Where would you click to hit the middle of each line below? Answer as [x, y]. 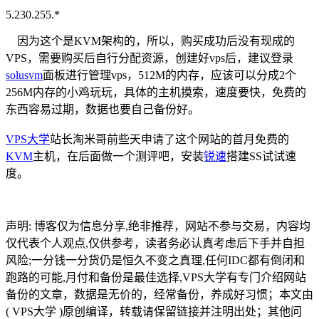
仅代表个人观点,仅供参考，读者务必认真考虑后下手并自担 [155, 243]
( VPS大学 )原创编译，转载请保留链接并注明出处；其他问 [154, 311]
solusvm [24, 75]
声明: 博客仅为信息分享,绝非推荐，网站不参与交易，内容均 [158, 226]
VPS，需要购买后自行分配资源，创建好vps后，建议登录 [150, 58]
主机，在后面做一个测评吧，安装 [118, 156]
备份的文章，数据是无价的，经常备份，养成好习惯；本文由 [159, 294]
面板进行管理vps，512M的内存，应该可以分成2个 [169, 75]
